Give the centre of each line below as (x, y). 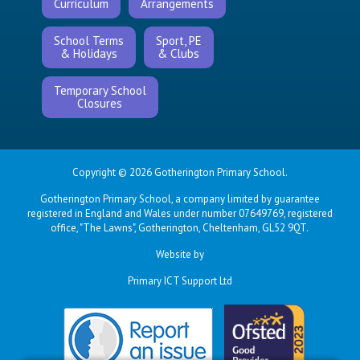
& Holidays (88, 53)
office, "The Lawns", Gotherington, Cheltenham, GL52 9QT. (180, 228)
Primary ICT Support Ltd (180, 281)
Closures (100, 103)
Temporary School (100, 90)
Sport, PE (178, 41)
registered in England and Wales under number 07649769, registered (180, 213)
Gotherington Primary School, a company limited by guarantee (180, 199)
